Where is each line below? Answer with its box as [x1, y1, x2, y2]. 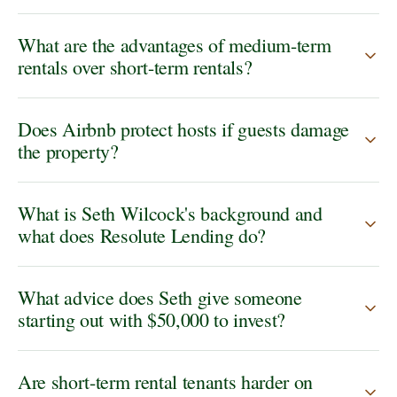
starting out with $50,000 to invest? [18, 307, 286, 333]
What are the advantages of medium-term [18, 32, 331, 58]
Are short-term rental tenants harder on [18, 369, 314, 395]
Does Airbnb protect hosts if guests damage [18, 116, 350, 143]
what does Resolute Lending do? [18, 222, 267, 249]
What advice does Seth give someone [18, 284, 302, 311]
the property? [18, 138, 119, 165]
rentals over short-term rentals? [18, 54, 253, 81]
